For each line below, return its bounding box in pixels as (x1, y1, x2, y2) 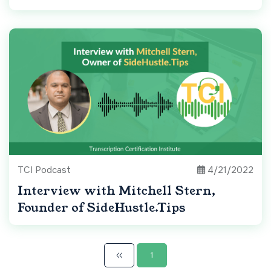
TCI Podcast (18, 164, 71, 177)
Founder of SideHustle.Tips (18, 200, 186, 217)
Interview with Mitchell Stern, (18, 183, 215, 200)
